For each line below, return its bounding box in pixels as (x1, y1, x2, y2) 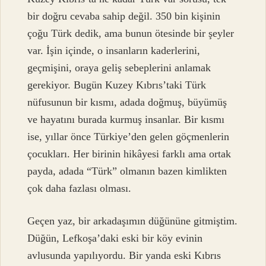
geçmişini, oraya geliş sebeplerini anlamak (27, 61, 211, 74)
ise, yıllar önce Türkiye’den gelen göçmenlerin (27, 130, 230, 142)
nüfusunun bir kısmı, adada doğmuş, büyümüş (27, 96, 227, 108)
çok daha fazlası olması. (27, 182, 132, 194)
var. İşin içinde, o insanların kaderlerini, (27, 44, 201, 56)
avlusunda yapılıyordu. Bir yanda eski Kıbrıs (27, 249, 221, 261)
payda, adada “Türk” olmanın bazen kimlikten (27, 164, 227, 177)
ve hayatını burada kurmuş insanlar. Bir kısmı (27, 113, 225, 125)
